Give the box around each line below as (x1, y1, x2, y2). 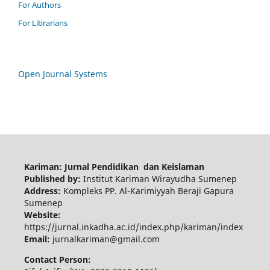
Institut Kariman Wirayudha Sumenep (83, 172, 237, 184)
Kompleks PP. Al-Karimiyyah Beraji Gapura (63, 184, 234, 196)
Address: (24, 184, 63, 196)
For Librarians (18, 17, 67, 28)
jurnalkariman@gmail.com (52, 233, 160, 245)
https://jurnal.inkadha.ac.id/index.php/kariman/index (24, 221, 243, 233)
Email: (24, 233, 52, 245)
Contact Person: (24, 253, 91, 265)
